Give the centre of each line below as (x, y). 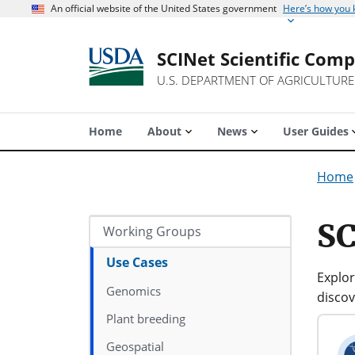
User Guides (315, 131)
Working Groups (152, 231)
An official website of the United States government (164, 8)
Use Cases (137, 262)
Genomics (134, 291)
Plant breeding (146, 319)
